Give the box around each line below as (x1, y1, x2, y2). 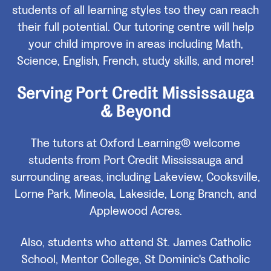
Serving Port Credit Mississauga (16, 82, 255, 105)
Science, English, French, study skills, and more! (17, 53, 254, 70)
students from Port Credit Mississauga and (28, 152, 243, 169)
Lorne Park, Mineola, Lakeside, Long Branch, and (15, 186, 256, 203)
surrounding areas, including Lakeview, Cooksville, (11, 169, 260, 186)
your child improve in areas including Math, (28, 36, 243, 53)
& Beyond (100, 100, 171, 123)
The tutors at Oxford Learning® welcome (31, 135, 240, 152)
